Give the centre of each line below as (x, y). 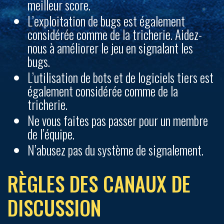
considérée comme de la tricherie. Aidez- (115, 34)
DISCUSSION (54, 207)
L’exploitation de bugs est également (106, 21)
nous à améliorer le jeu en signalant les (110, 48)
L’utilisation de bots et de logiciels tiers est (120, 77)
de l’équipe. (51, 134)
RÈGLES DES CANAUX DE (99, 183)
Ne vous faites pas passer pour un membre (118, 120)
